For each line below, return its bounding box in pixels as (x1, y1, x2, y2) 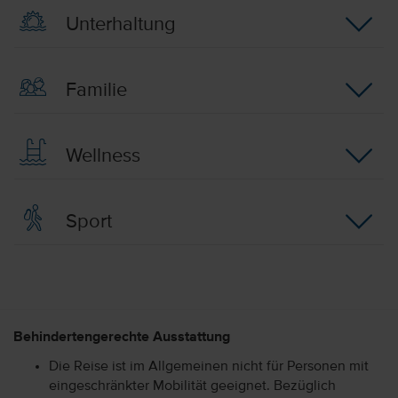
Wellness (60, 146, 140, 166)
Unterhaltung (60, 14, 176, 35)
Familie (60, 80, 127, 100)
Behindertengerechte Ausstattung (13, 330, 230, 345)
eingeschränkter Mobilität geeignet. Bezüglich (49, 378, 336, 394)
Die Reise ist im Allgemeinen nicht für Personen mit (49, 359, 369, 374)
